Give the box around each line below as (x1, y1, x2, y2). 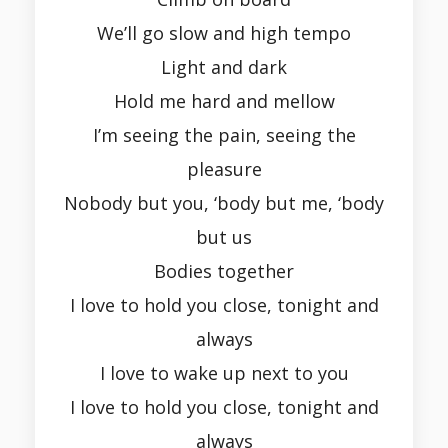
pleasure (186, 157, 262, 182)
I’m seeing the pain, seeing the (92, 123, 356, 148)
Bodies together (154, 259, 294, 284)
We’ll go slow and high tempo (97, 21, 351, 46)
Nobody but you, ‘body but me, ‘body (64, 191, 384, 216)
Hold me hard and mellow (113, 89, 335, 114)
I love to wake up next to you (99, 361, 349, 386)
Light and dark (161, 55, 287, 80)
